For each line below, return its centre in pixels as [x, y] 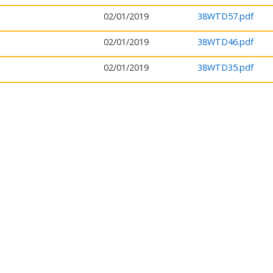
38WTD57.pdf [225, 16]
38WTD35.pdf [225, 67]
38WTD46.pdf [225, 42]
